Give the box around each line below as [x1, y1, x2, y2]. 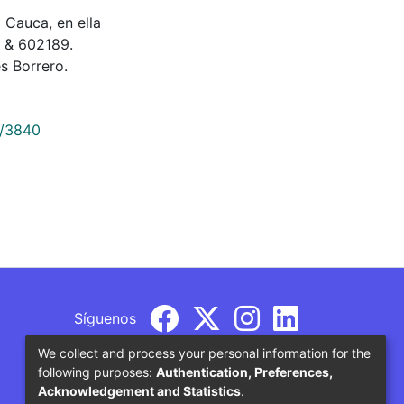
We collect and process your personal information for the [38, 344, 371, 361]
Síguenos [74, 308, 136, 327]
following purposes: [38, 363, 156, 380]
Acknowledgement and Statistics [38, 382, 241, 399]
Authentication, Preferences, [156, 363, 333, 380]
